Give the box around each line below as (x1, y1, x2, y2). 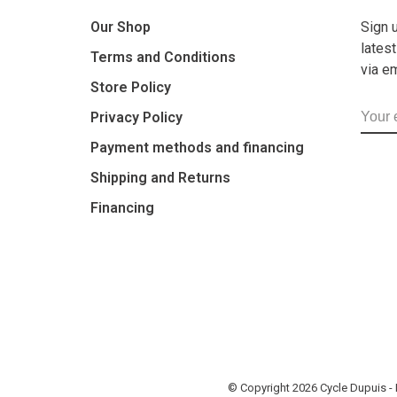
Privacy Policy (90, 108, 183, 126)
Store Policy (90, 78, 171, 96)
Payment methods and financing (90, 138, 304, 156)
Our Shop (90, 18, 151, 35)
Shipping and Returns (90, 168, 230, 186)
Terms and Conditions (90, 48, 236, 66)
